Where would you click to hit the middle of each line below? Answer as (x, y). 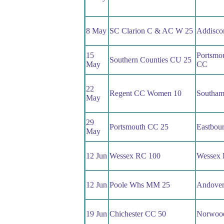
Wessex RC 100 (135, 156)
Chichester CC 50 (137, 214)
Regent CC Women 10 (145, 93)
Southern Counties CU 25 (150, 60)
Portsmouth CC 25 (139, 127)
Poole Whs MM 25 (139, 185)
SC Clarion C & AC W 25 (151, 31)
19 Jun (96, 214)
